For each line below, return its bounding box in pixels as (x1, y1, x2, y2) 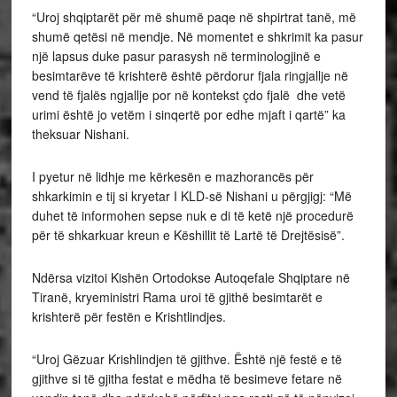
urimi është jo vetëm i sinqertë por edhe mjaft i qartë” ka (31, 105, 346, 123)
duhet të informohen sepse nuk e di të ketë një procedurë (31, 206, 354, 224)
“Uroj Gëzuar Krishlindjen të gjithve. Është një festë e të (31, 350, 342, 368)
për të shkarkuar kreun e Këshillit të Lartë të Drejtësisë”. (31, 226, 345, 244)
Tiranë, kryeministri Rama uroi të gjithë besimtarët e (31, 288, 323, 306)
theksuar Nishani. (31, 125, 129, 143)
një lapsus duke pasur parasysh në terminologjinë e (31, 47, 321, 65)
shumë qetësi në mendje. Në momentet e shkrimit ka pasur (31, 27, 363, 45)
